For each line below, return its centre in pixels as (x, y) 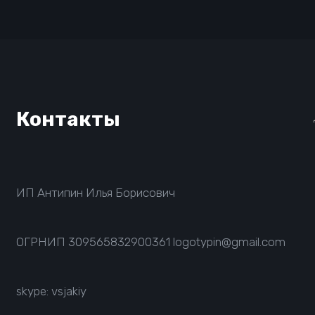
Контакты (69, 119)
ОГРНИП (43, 242)
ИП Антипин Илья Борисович (96, 192)
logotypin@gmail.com (228, 242)
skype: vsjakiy (52, 291)
